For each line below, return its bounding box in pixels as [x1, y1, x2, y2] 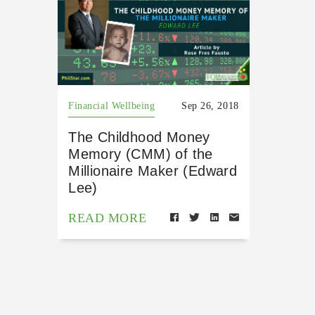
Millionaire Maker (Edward [68, 163, 238, 179]
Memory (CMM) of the [68, 146, 213, 162]
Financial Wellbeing [68, 101, 155, 112]
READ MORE [68, 211, 147, 226]
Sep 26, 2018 [181, 101, 239, 112]
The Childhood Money [68, 129, 210, 146]
